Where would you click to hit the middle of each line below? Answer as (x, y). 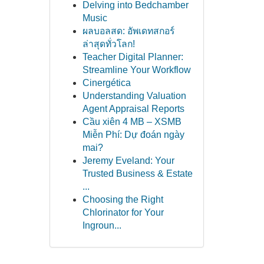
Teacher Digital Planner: (133, 57)
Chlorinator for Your (123, 212)
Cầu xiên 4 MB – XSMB (132, 122)
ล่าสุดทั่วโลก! (108, 44)
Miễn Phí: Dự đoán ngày (133, 135)
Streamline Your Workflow (136, 70)
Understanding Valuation (134, 96)
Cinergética (106, 83)
